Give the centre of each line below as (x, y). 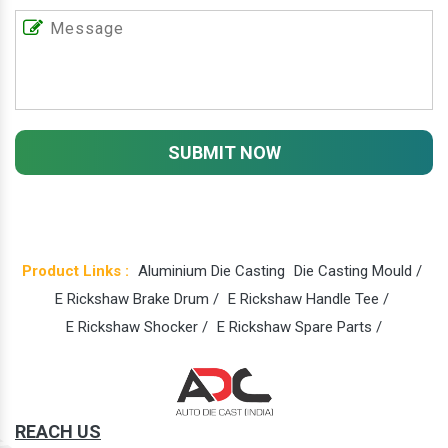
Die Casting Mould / (357, 271)
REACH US (58, 431)
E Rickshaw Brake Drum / (136, 299)
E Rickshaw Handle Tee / (308, 299)
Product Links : (75, 271)
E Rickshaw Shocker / (137, 327)
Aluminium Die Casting (211, 271)
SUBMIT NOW (224, 152)
